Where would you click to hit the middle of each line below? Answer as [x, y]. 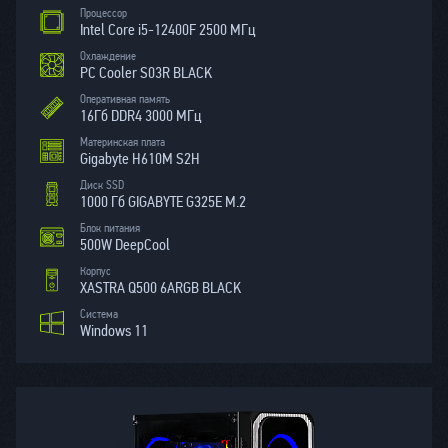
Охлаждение [108, 56]
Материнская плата [122, 142]
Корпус [95, 271]
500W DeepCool [125, 244]
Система [99, 314]
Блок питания [110, 228]
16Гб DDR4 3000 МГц [140, 115]
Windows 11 [114, 330]
